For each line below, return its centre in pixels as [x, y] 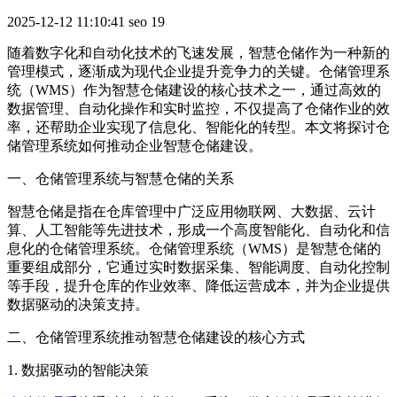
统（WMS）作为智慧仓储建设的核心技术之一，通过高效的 [194, 90]
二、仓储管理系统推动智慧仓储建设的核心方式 [156, 338]
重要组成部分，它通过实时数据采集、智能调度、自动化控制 [198, 268]
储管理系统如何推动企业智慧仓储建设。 [135, 146]
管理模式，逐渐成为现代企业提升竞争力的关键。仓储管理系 [198, 72]
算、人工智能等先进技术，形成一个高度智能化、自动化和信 [198, 230]
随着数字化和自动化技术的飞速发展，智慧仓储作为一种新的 [198, 53]
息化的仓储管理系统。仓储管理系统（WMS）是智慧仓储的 [194, 249]
